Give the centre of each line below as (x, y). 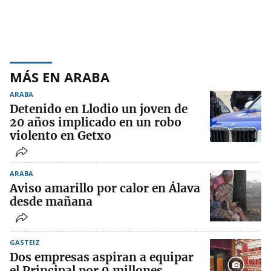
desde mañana (51, 202)
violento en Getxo (60, 136)
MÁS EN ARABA (60, 77)
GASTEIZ (25, 243)
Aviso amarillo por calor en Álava (105, 188)
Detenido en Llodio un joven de (99, 109)
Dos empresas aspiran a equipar (102, 257)
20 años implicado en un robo (96, 122)
